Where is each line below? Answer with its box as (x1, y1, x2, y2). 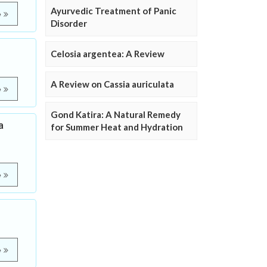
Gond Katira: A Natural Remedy (51, 109, 181, 120)
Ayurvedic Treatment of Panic (51, 5, 176, 16)
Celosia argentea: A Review (51, 48, 164, 59)
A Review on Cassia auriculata (51, 79, 174, 89)
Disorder (51, 18, 87, 29)
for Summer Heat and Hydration (51, 122, 183, 132)
